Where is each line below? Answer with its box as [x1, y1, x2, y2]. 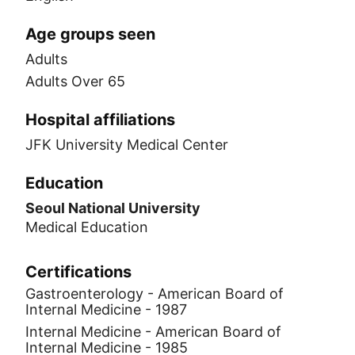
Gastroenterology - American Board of [25, 285, 284, 302]
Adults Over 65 [25, 73, 125, 90]
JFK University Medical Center [25, 136, 228, 153]
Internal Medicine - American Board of [25, 323, 281, 340]
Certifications [25, 262, 132, 281]
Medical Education [25, 219, 148, 235]
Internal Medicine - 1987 [25, 301, 187, 318]
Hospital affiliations [25, 110, 175, 129]
